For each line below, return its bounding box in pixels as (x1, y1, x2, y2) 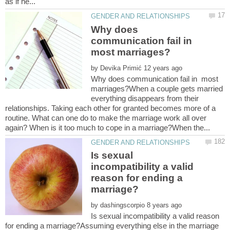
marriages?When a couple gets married (91, 84, 223, 93)
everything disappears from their (91, 93, 199, 103)
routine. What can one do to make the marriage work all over (5, 113, 206, 122)
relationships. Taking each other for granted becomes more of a (5, 103, 216, 112)
